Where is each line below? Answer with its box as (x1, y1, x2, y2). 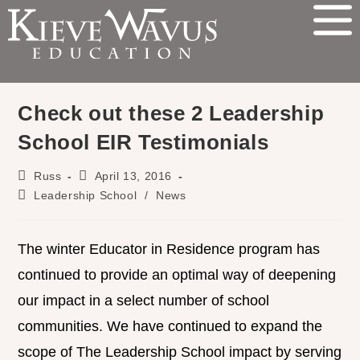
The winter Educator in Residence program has (18, 241, 321, 258)
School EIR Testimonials (18, 130, 269, 155)
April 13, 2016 (94, 170, 173, 183)
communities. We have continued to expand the (18, 318, 323, 335)
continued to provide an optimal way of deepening (18, 267, 337, 284)
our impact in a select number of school (18, 292, 270, 309)
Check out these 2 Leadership (18, 101, 325, 126)
